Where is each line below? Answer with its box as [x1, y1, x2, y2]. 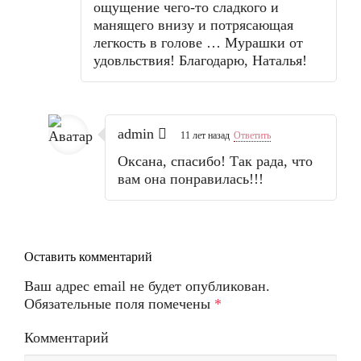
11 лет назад [180, 130, 230, 141]
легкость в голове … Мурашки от [93, 35, 303, 51]
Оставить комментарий [24, 250, 152, 263]
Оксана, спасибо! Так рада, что [118, 153, 313, 169]
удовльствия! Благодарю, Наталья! [93, 52, 307, 68]
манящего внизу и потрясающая [93, 17, 293, 33]
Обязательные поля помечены [24, 296, 214, 312]
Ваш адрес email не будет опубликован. [24, 278, 270, 294]
